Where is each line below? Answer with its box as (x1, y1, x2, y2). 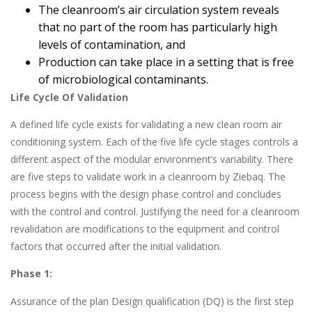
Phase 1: (10, 267, 55, 281)
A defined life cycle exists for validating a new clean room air (10, 117, 282, 131)
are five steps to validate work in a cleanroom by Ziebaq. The (10, 169, 286, 183)
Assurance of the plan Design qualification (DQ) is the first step (10, 294, 294, 308)
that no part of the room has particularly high (38, 19, 277, 35)
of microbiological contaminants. (38, 71, 208, 87)
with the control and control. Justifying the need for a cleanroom (10, 204, 299, 218)
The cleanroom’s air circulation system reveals (38, 1, 279, 17)
